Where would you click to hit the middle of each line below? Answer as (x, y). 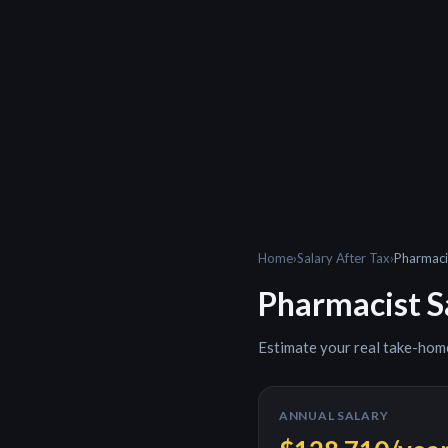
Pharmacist (339, 303)
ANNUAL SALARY (334, 415)
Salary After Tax (343, 258)
